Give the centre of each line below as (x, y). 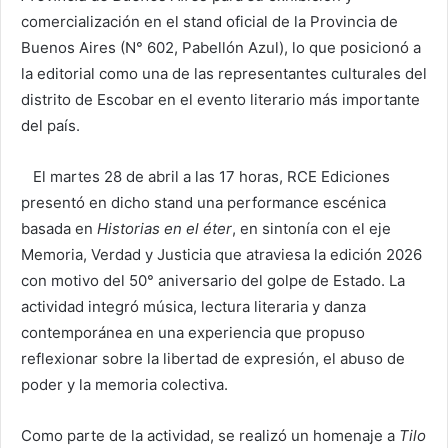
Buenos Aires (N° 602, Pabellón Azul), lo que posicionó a (221, 48)
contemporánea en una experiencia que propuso (193, 333)
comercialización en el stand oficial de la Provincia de (209, 22)
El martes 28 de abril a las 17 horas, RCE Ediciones (205, 177)
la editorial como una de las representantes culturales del (224, 74)
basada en (59, 229)
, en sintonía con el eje (311, 229)
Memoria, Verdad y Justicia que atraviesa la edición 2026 (221, 255)
